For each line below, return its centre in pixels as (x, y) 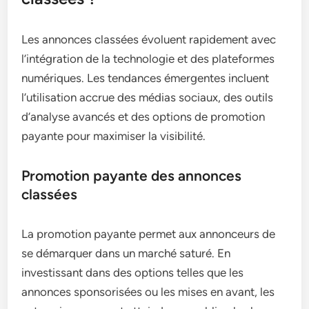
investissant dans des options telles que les (133, 272)
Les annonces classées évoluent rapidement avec (149, 39)
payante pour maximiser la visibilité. (114, 136)
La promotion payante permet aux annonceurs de (149, 233)
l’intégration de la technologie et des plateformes (148, 58)
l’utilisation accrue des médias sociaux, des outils (148, 97)
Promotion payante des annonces (132, 175)
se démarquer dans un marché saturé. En (126, 253)
